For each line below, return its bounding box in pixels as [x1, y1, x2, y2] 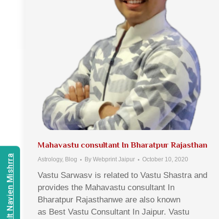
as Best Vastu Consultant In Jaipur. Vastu [38, 207, 189, 217]
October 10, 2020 [142, 156, 188, 163]
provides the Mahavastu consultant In [38, 183, 175, 192]
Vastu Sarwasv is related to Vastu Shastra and [38, 171, 207, 180]
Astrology [38, 156, 62, 163]
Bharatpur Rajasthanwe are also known [38, 195, 180, 204]
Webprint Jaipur [93, 156, 135, 163]
